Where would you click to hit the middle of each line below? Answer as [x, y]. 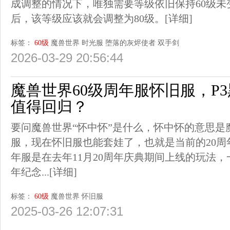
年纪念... [30, 172]
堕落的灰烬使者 [130, 43]
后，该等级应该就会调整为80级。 [88, 18]
